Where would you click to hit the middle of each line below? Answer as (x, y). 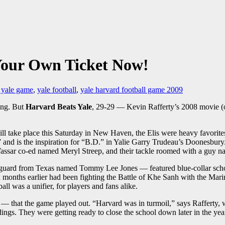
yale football (57, 89)
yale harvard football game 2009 (132, 89)
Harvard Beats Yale (59, 106)
